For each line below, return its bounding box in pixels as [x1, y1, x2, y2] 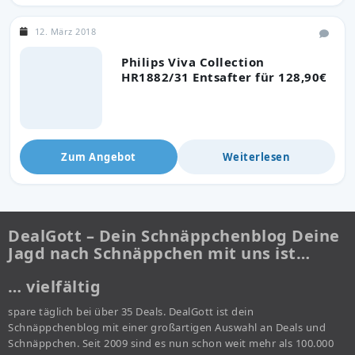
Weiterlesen [222, 149, 291, 164]
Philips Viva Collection [121, 53, 265, 70]
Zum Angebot [61, 149, 136, 164]
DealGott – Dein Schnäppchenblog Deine [8, 224, 340, 246]
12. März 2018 [34, 25, 96, 37]
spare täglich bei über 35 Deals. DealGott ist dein [8, 303, 254, 319]
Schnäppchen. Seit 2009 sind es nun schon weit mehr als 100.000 [8, 335, 334, 350]
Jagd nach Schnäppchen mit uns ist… [8, 242, 310, 264]
